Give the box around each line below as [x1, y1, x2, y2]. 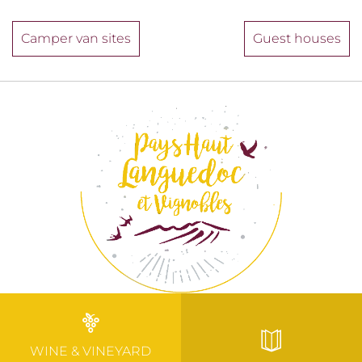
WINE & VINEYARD [30, 343, 151, 360]
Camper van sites [21, 31, 131, 47]
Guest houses [253, 31, 341, 47]
